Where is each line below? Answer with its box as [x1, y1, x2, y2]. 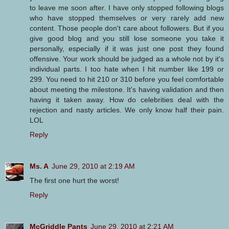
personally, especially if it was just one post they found [30, 44, 224, 53]
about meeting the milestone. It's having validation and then [30, 85, 224, 94]
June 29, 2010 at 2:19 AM [52, 162, 135, 170]
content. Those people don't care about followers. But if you [30, 24, 224, 32]
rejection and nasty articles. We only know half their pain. [30, 105, 224, 114]
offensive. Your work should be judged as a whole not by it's [30, 54, 224, 63]
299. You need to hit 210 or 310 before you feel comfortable [30, 75, 224, 83]
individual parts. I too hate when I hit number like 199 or [30, 64, 224, 73]
